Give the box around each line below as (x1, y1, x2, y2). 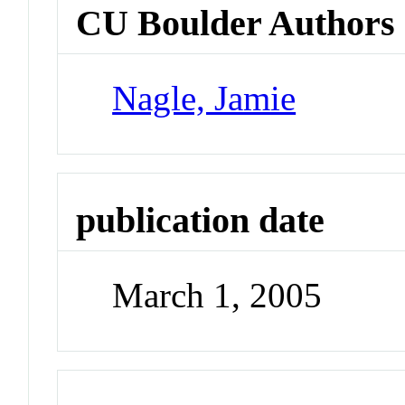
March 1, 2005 (112, 276, 323, 316)
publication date (76, 200, 325, 241)
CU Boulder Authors (76, 2, 396, 43)
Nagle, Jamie (112, 78, 297, 118)
